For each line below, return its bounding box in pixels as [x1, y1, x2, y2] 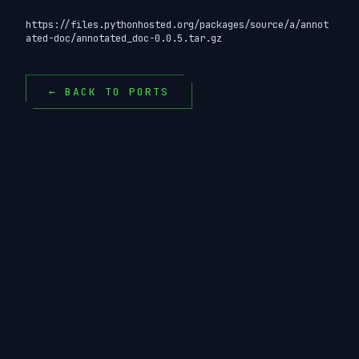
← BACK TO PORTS [49, 85, 169, 99]
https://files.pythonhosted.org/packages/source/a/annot [26, 17, 329, 31]
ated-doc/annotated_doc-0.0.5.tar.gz [26, 30, 222, 45]
